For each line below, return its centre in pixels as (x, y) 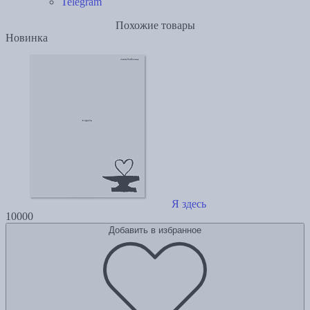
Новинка (27, 38)
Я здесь (189, 204)
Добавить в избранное (155, 230)
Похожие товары (155, 26)
